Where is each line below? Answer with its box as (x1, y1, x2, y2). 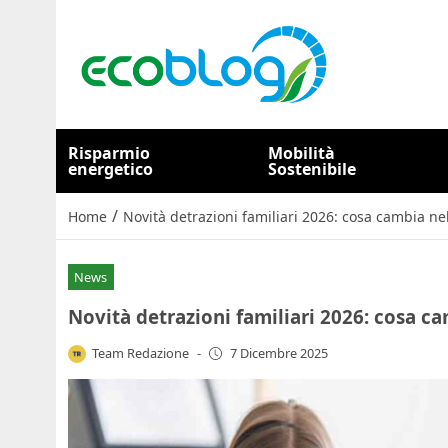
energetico (68, 158, 153, 180)
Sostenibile (268, 158, 357, 180)
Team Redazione (92, 343, 190, 362)
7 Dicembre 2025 (229, 344, 328, 363)
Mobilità (268, 142, 336, 164)
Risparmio (68, 142, 150, 164)
